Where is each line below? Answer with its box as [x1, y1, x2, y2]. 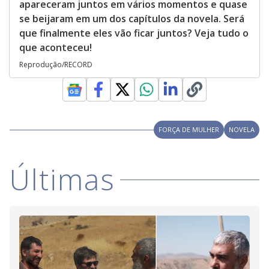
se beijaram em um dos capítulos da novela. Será [19, 12, 244, 26]
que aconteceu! [19, 41, 92, 55]
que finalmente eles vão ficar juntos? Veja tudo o [19, 26, 249, 40]
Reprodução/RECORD [19, 59, 92, 70]
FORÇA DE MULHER [159, 125, 219, 134]
